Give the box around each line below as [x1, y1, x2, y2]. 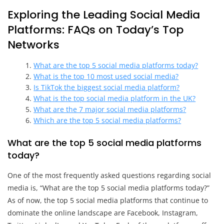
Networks [7, 36, 59, 52]
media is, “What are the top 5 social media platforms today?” [7, 182, 209, 192]
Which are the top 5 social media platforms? [33, 115, 181, 125]
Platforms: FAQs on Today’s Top [7, 21, 183, 37]
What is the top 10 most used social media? [33, 71, 179, 81]
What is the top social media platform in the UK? [33, 93, 196, 103]
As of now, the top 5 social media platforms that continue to [7, 195, 208, 205]
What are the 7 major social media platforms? [33, 104, 186, 114]
